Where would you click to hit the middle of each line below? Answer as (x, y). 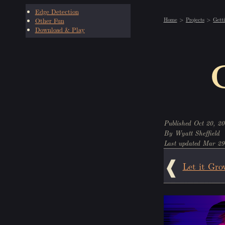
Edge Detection (57, 12)
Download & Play (60, 30)
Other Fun (49, 21)
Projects (195, 19)
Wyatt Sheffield (197, 133)
